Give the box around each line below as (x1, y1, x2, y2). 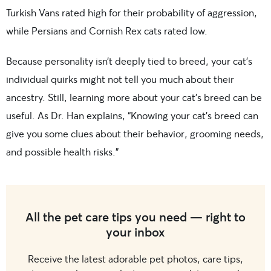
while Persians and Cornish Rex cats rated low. (6, 24, 207, 37)
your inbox (106, 223, 165, 240)
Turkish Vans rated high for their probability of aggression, (6, 5, 257, 19)
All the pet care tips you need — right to (25, 208, 246, 225)
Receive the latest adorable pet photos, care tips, (28, 252, 243, 265)
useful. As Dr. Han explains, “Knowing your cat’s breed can (6, 108, 258, 122)
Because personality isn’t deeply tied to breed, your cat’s (6, 54, 252, 67)
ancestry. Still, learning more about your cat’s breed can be (6, 90, 262, 103)
